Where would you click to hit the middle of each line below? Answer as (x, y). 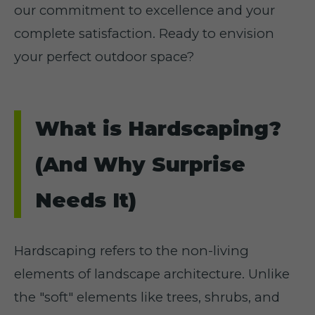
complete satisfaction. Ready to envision (144, 33)
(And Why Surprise (140, 164)
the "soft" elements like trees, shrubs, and (147, 297)
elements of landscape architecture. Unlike (152, 274)
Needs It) (86, 200)
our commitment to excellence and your (144, 10)
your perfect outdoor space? (104, 57)
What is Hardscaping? (158, 128)
